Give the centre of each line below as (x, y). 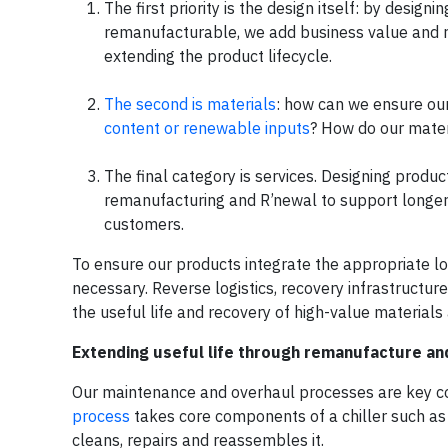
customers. (144, 223)
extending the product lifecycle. (218, 55)
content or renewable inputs (207, 127)
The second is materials (190, 103)
